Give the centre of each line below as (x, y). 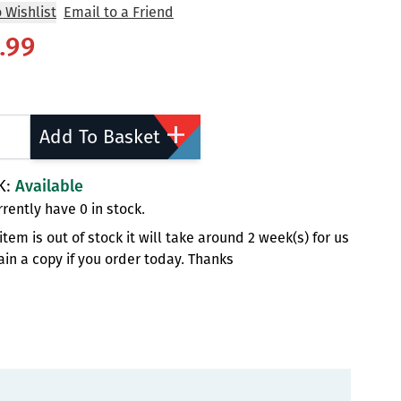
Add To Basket (100, 137)
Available (49, 186)
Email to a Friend (119, 12)
